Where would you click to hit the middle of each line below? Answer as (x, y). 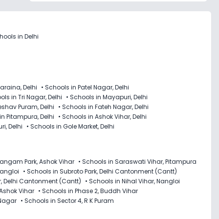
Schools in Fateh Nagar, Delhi (105, 107)
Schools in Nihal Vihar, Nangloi (134, 181)
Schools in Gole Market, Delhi (72, 126)
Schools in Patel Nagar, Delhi (87, 87)
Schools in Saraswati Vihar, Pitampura (139, 161)
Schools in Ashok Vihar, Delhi (104, 116)
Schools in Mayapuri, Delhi (109, 97)
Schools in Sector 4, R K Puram (69, 200)
